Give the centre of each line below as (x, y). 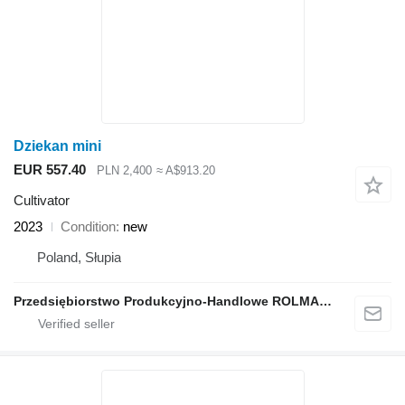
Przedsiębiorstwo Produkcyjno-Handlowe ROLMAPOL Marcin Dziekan (325, 301)
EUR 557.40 (50, 169)
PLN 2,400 (124, 170)
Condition (88, 227)
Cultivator (42, 201)
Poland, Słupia (79, 258)
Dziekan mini (57, 146)
